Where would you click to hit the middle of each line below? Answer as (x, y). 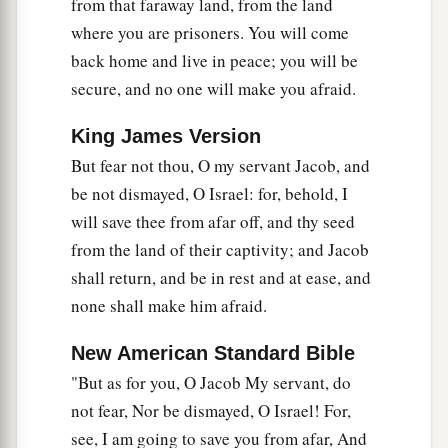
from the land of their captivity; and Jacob (220, 250)
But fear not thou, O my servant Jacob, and (220, 166)
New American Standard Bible (213, 353)
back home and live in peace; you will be (214, 61)
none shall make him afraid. (169, 306)
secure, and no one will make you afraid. (213, 89)
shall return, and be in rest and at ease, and (221, 278)
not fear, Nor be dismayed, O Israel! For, (211, 411)
